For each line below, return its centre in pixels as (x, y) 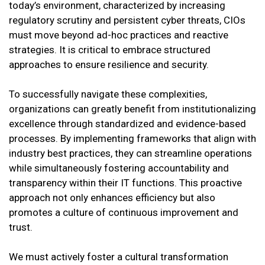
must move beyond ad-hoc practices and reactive (119, 35)
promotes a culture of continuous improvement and (124, 213)
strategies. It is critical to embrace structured (110, 50)
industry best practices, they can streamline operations (130, 153)
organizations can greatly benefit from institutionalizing (132, 109)
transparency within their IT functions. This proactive (125, 183)
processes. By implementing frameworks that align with (132, 139)
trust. (21, 227)
